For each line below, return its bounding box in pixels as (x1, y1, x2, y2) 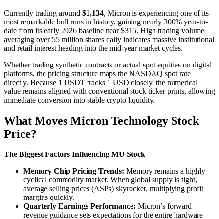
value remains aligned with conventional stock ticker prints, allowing (4, 87, 215, 95)
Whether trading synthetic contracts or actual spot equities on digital (4, 60, 212, 69)
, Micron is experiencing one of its (104, 8, 209, 17)
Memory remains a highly (124, 167, 205, 175)
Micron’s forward (136, 202, 192, 211)
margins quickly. (23, 193, 74, 202)
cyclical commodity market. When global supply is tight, (23, 175, 197, 184)
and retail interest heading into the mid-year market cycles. (4, 44, 183, 52)
